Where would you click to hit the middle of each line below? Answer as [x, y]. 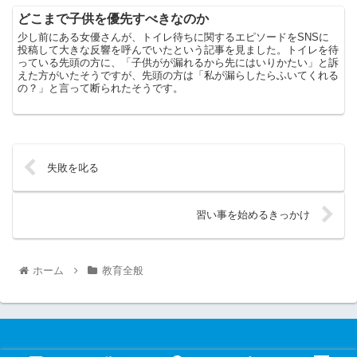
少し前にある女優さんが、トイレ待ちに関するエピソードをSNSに [174, 37]
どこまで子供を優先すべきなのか [114, 19]
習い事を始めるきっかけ [253, 214]
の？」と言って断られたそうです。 [101, 88]
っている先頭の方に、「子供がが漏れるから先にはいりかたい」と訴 [178, 63]
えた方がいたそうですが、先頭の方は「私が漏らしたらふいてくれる [178, 76]
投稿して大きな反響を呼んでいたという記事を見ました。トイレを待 [178, 50]
